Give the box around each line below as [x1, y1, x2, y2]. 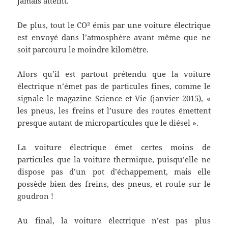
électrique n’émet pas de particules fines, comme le [17, 81, 211, 92]
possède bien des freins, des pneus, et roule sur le [17, 179, 211, 189]
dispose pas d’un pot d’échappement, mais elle [17, 166, 211, 177]
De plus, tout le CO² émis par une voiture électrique [17, 20, 211, 31]
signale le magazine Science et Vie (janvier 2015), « [17, 93, 211, 104]
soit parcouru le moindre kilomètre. [17, 44, 149, 55]
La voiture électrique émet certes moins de [17, 142, 211, 153]
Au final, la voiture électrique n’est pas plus [17, 215, 211, 226]
